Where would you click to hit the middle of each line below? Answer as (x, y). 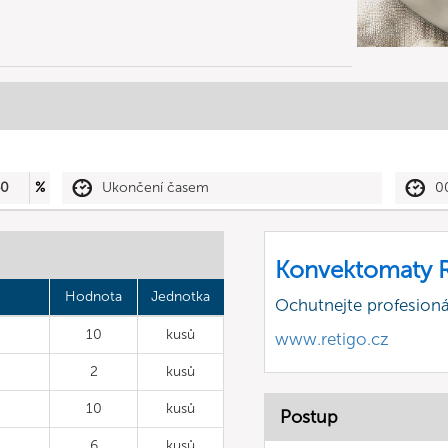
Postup (309, 417)
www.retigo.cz (332, 339)
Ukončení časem (156, 187)
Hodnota (93, 296)
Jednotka (180, 296)
